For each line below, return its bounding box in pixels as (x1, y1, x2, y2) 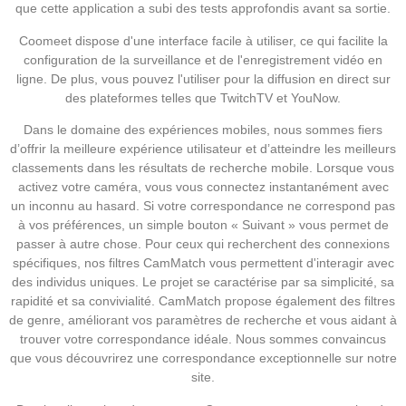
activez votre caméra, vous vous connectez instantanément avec (17, 179, 389, 195)
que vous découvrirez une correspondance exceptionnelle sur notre (9, 351, 397, 366)
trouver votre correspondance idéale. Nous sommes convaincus (20, 332, 386, 347)
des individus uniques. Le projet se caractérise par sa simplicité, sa (12, 275, 394, 290)
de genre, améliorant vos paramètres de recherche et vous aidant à (9, 313, 397, 328)
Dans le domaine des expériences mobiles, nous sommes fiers (24, 122, 382, 138)
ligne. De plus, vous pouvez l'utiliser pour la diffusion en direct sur (15, 71, 391, 86)
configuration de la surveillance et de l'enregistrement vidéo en (24, 52, 382, 67)
